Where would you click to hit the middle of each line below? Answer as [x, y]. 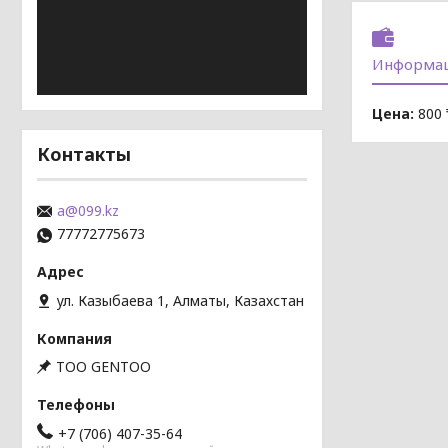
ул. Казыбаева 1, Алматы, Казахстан [180, 300]
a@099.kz [88, 211]
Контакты [84, 154]
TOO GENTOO [103, 366]
